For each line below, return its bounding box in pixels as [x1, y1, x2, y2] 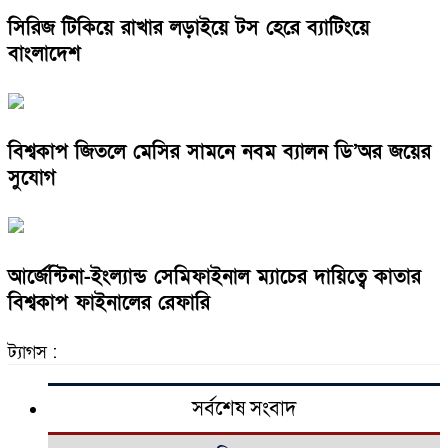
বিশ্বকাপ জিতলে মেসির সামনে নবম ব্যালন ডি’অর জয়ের [8, 139, 431, 166]
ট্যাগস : [8, 341, 57, 365]
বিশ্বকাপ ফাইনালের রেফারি [8, 290, 210, 317]
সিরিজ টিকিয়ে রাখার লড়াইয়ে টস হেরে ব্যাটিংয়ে [8, 14, 370, 41]
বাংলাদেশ [8, 40, 81, 67]
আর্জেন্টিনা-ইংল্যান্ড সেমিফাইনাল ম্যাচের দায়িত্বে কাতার [8, 264, 421, 291]
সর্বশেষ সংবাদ [192, 396, 296, 423]
